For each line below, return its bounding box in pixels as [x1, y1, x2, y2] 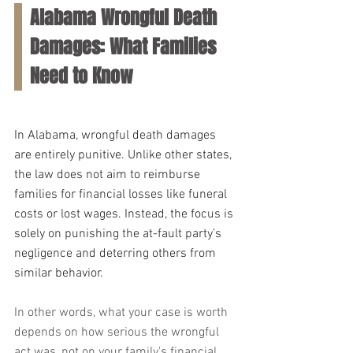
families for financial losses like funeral [14, 187, 230, 203]
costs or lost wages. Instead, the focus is [14, 206, 236, 222]
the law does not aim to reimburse [14, 167, 203, 183]
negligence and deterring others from [14, 246, 219, 262]
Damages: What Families [30, 33, 221, 61]
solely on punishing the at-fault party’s [14, 226, 225, 242]
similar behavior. [14, 266, 106, 281]
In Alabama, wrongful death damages [14, 128, 219, 143]
